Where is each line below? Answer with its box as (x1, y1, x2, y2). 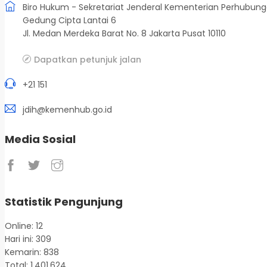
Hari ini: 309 (5, 233, 51, 246)
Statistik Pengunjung (5, 194, 123, 210)
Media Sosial (5, 132, 76, 147)
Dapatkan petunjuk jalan (34, 54, 141, 66)
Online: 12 (5, 220, 43, 232)
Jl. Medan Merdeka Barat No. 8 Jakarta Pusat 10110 (23, 27, 226, 40)
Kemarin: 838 (5, 246, 59, 259)
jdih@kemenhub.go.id (23, 104, 112, 116)
